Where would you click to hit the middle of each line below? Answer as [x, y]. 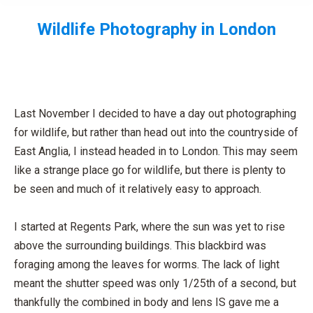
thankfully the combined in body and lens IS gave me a [146, 302]
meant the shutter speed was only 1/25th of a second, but [155, 283]
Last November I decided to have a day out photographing [155, 114]
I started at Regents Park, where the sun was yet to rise [150, 227]
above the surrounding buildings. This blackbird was [140, 246]
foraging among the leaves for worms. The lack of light [147, 264]
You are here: [188, 51]
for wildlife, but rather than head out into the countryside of [156, 132]
